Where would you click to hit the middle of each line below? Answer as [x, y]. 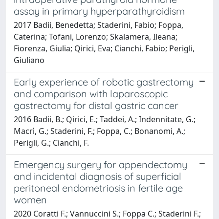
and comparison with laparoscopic [91, 93]
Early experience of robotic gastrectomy [104, 82]
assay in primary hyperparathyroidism [99, 11]
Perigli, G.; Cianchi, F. [51, 142]
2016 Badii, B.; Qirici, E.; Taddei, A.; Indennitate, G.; [105, 119]
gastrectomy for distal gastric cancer [96, 105]
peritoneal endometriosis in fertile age [98, 188]
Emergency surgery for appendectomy [100, 164]
